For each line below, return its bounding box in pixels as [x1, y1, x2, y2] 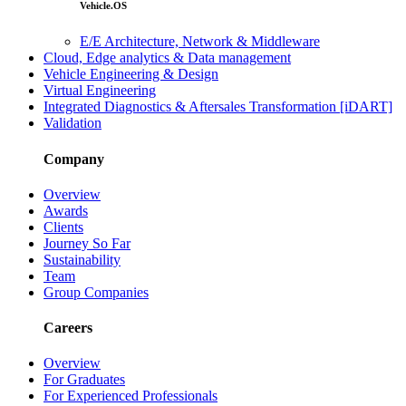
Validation [43, 115, 101, 131]
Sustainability [43, 251, 121, 267]
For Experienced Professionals [43, 388, 217, 404]
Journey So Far [43, 235, 130, 251]
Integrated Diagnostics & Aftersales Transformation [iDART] [43, 99, 392, 115]
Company [43, 150, 104, 167]
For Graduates [43, 372, 125, 388]
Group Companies [43, 284, 149, 300]
